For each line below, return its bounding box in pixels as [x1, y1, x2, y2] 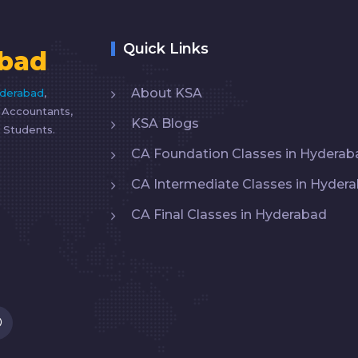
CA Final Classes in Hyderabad [131, 206, 327, 222]
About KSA [131, 85, 202, 101]
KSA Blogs [131, 115, 199, 131]
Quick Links [123, 39, 209, 58]
